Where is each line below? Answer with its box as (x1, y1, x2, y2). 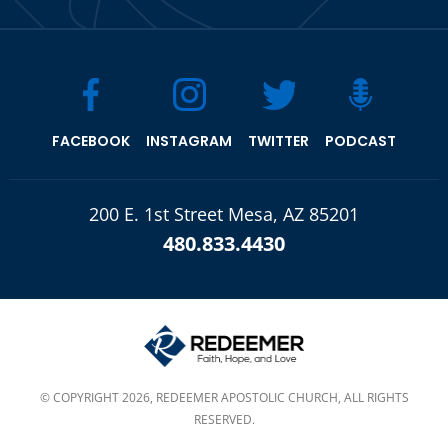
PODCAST (325, 131, 396, 152)
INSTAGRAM (146, 131, 232, 152)
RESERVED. (193, 410, 255, 428)
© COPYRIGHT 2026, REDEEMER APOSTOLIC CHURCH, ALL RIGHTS (39, 388, 409, 406)
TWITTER (248, 131, 309, 152)
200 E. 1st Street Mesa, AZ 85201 (89, 202, 359, 227)
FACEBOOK (52, 131, 130, 152)
